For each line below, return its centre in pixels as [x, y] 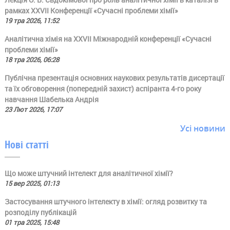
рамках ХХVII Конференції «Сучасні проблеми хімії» [91, 10]
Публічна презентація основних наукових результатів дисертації [114, 78]
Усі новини [203, 128]
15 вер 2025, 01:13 [32, 183]
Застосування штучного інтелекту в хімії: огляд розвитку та [106, 201]
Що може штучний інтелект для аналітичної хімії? [89, 173]
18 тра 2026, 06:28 [32, 59]
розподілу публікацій [40, 212]
